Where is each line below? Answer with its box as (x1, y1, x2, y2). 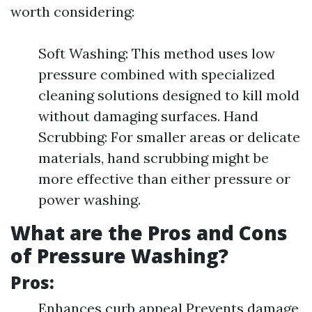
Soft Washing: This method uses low (38, 45, 275, 62)
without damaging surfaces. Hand (38, 107, 258, 125)
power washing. (38, 191, 141, 208)
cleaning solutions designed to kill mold (38, 86, 299, 104)
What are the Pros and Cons (10, 219, 288, 246)
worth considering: (10, 3, 134, 20)
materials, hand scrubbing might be (38, 149, 269, 166)
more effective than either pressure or (38, 170, 290, 187)
